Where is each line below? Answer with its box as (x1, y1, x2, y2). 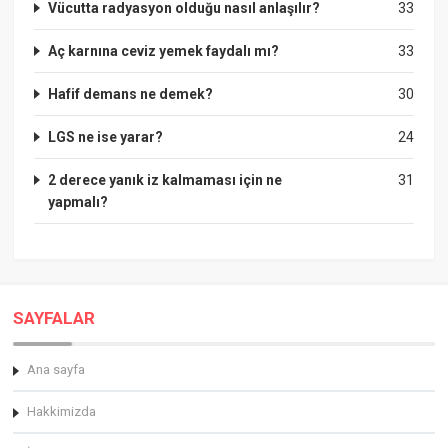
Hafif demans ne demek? (48, 85, 214, 102)
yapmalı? (48, 193, 109, 210)
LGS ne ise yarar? (48, 128, 164, 145)
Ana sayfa (27, 361, 86, 377)
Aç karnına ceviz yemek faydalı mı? (48, 42, 280, 59)
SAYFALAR (13, 307, 96, 328)
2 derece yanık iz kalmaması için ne (48, 171, 283, 188)
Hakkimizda (27, 403, 97, 419)
